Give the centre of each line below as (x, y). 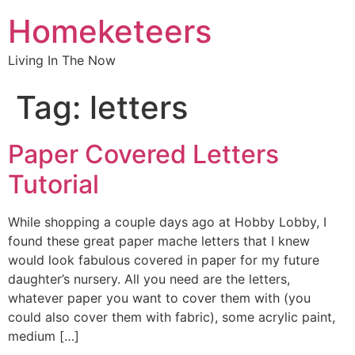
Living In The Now (62, 60)
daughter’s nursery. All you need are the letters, (149, 279)
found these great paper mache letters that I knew (159, 241)
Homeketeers (110, 31)
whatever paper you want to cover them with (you (159, 298)
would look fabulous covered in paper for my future (164, 260)
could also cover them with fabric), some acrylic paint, (172, 317)
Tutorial (53, 184)
